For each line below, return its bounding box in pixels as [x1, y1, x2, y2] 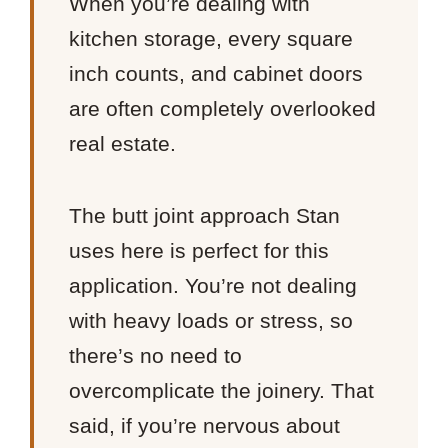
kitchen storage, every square [69, 26, 354, 50]
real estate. [69, 131, 177, 155]
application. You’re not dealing [69, 274, 358, 298]
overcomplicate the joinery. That [69, 379, 375, 403]
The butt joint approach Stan [69, 204, 341, 228]
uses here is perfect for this [69, 239, 330, 263]
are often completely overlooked [69, 96, 377, 120]
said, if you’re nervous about [69, 414, 341, 438]
